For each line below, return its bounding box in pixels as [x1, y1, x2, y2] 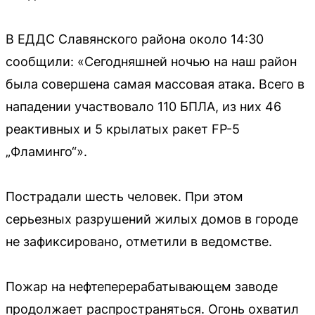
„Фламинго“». [6, 143, 87, 159]
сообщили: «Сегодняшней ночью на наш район [6, 53, 297, 69]
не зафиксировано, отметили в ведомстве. [6, 233, 272, 249]
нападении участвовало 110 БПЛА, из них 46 [6, 98, 281, 114]
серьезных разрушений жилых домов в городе [6, 211, 298, 226]
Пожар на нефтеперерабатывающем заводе [6, 278, 278, 294]
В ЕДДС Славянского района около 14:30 [6, 31, 264, 46]
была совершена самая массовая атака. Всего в [6, 76, 304, 91]
